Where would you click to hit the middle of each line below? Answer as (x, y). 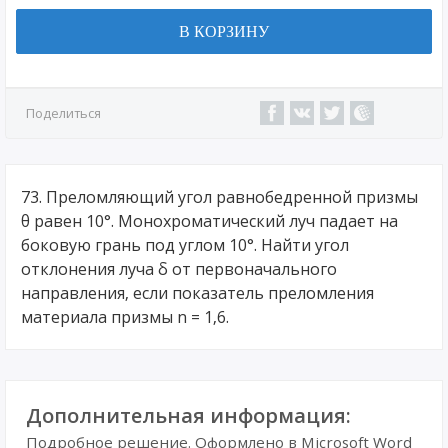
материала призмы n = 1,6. (125, 317)
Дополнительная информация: (188, 415)
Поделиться (63, 113)
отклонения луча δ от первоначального (179, 269)
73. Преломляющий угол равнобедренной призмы (219, 197)
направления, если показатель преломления (197, 293)
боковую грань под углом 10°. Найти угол (185, 245)
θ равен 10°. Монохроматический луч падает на (209, 221)
